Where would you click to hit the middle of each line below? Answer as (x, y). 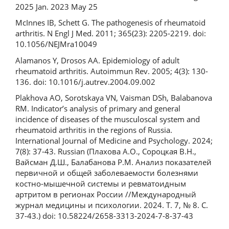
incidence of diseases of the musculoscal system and (108, 119)
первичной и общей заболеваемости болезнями (107, 173)
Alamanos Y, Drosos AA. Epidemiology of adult (97, 60)
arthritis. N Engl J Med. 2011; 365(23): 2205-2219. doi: (111, 33)
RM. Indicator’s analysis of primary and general (98, 108)
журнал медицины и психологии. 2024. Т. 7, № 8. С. (112, 205)
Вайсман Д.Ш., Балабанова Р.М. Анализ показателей (113, 162)
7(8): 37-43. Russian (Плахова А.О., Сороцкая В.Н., (106, 151)
